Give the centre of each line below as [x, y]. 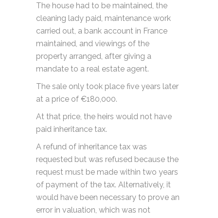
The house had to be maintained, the [102, 6]
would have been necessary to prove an [108, 198]
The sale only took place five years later [107, 87]
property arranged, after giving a [94, 56]
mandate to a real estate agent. [92, 69]
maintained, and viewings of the [93, 44]
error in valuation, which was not [93, 210]
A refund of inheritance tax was [91, 147]
